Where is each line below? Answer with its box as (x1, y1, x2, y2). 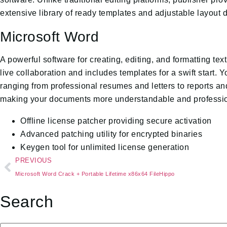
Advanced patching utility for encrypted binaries (20, 129, 202, 138)
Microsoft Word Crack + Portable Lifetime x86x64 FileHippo (15, 170, 175, 177)
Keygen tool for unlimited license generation (20, 142, 189, 152)
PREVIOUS (15, 156, 52, 164)
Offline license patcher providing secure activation (20, 116, 212, 125)
